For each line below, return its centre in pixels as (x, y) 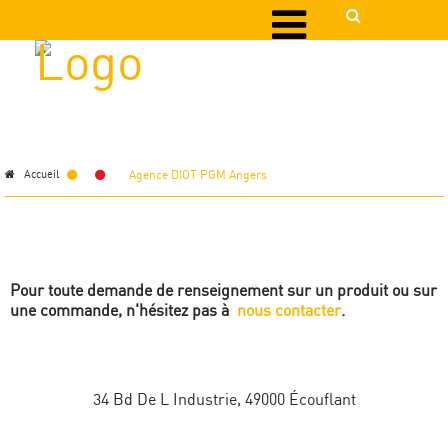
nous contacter (289, 311)
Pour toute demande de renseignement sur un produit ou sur (223, 291)
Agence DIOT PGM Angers (198, 175)
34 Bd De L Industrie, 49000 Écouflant (224, 400)
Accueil (37, 175)
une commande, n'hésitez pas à (123, 311)
